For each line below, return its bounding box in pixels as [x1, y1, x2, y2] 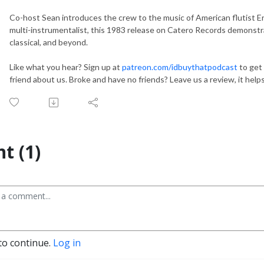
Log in [53, 236, 81, 250]
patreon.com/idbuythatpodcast [122, 62, 239, 72]
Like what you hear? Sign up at [9, 62, 122, 72]
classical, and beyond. [9, 37, 91, 48]
